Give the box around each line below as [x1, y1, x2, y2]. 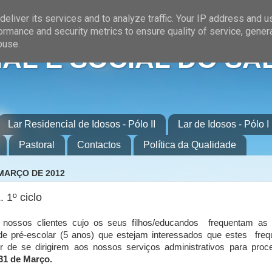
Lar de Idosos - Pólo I [178, 118, 269, 129]
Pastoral [19, 139, 55, 150]
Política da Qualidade [143, 139, 236, 150]
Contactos [77, 139, 121, 150]
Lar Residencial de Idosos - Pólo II [8, 118, 155, 129]
